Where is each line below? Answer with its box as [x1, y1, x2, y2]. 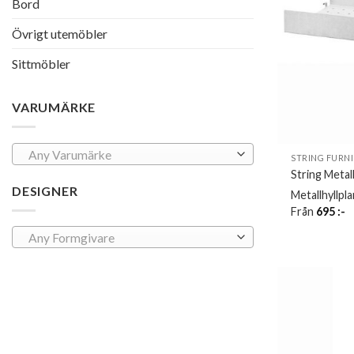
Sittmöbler [12, 56, 70, 72]
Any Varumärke [28, 147, 111, 162]
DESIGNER [12, 183, 78, 198]
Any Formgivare [28, 231, 115, 246]
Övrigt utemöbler [12, 26, 107, 42]
